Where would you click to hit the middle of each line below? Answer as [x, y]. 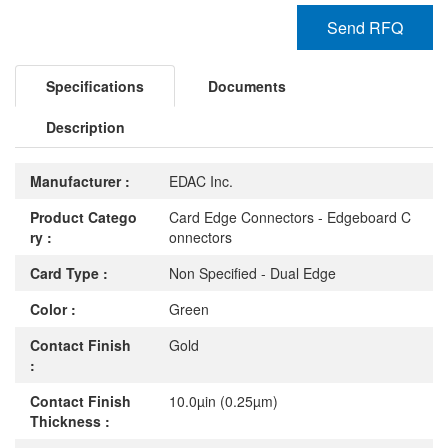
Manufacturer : [80, 181]
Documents [247, 86]
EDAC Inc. [201, 181]
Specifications [95, 86]
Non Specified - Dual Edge [253, 273]
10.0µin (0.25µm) [224, 401]
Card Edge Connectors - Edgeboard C [290, 217]
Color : [53, 309]
